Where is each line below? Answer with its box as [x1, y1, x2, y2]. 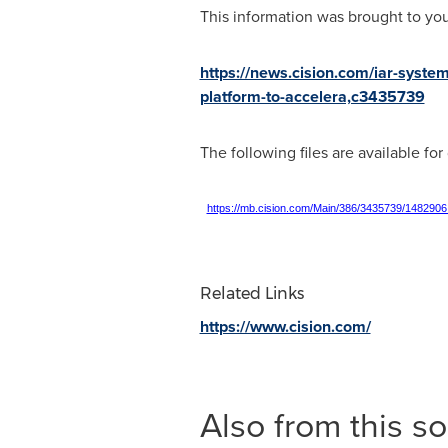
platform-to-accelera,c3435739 [199, 85, 425, 108]
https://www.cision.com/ [199, 315, 371, 338]
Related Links [199, 284, 304, 303]
